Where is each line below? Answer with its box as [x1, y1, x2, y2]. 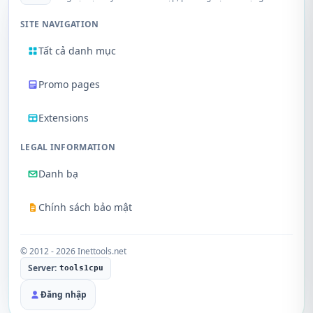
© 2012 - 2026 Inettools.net [20, 245, 126, 257]
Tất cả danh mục [38, 44, 116, 57]
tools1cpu [59, 263, 103, 272]
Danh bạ [38, 167, 78, 180]
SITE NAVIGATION [20, 18, 99, 30]
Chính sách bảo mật [38, 201, 132, 214]
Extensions [38, 111, 89, 124]
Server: [28, 262, 57, 274]
